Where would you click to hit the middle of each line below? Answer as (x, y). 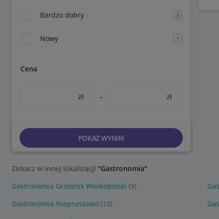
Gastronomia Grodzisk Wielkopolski (69, 186)
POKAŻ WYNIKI (101, 138)
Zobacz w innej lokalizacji (55, 168)
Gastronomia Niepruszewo (55, 204)
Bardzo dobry (62, 15)
